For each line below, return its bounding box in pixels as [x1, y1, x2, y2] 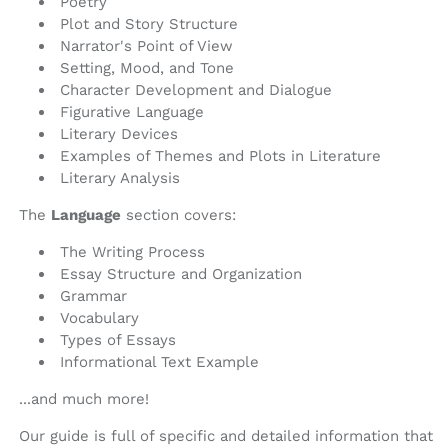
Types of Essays [60, 331, 176, 350]
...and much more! [19, 390, 149, 409]
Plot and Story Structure [60, 15, 238, 34]
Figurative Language [60, 103, 204, 122]
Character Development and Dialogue [60, 81, 332, 100]
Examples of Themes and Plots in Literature [60, 147, 381, 166]
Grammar [60, 287, 127, 306]
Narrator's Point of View [60, 37, 233, 56]
